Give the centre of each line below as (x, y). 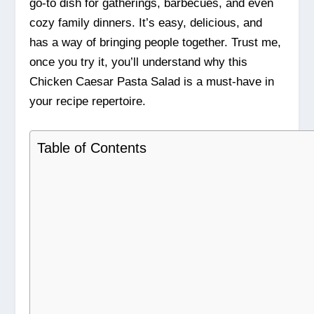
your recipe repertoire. (88, 102)
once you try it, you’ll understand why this (139, 62)
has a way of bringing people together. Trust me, (156, 43)
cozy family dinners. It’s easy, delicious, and (146, 23)
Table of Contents (92, 148)
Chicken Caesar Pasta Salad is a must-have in (152, 82)
